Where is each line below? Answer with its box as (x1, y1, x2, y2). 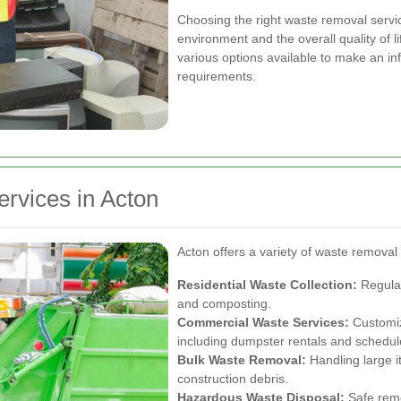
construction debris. (177, 371, 288, 386)
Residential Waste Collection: (177, 277, 357, 292)
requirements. (177, 69, 256, 83)
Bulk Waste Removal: (177, 353, 306, 367)
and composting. (177, 296, 271, 311)
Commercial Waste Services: (177, 315, 349, 329)
